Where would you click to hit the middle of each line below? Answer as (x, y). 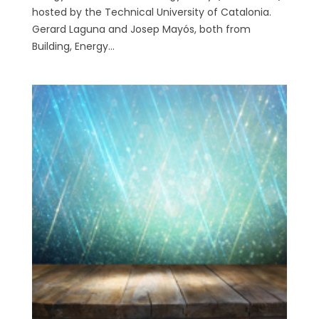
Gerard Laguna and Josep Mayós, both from (141, 30)
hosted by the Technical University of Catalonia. (151, 12)
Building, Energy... (73, 47)
